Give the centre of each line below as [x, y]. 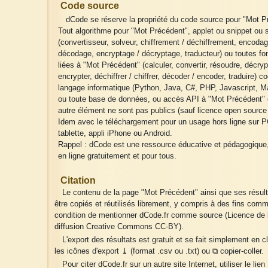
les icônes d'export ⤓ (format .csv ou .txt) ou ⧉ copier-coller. [159, 252]
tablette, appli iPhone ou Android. [115, 133]
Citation [78, 180]
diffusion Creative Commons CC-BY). [119, 226]
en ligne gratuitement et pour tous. [118, 156]
